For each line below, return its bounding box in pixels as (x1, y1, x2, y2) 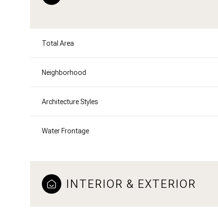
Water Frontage (42, 127, 89, 135)
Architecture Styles (42, 97, 98, 106)
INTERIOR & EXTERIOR (66, 177, 196, 191)
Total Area (42, 39, 74, 47)
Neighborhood (42, 68, 86, 76)
